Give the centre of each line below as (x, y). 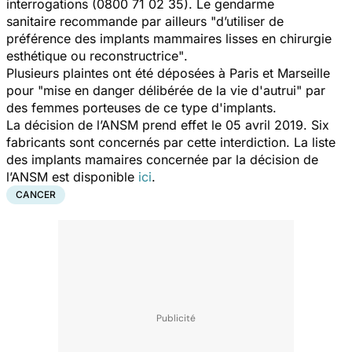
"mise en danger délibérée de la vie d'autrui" (170, 90)
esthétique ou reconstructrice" (95, 55)
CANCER (36, 194)
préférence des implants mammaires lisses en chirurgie (169, 38)
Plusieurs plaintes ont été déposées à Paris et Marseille (168, 73)
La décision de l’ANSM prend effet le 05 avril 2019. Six (168, 125)
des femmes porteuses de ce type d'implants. (141, 107)
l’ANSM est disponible (72, 176)
